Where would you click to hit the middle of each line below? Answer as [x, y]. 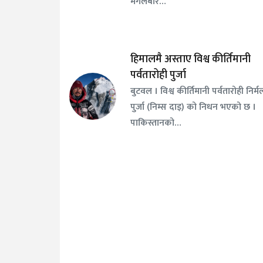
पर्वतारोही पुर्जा [159, 75]
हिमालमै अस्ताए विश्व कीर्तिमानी [191, 60]
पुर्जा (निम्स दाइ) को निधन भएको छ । [193, 107]
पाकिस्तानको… [156, 123]
